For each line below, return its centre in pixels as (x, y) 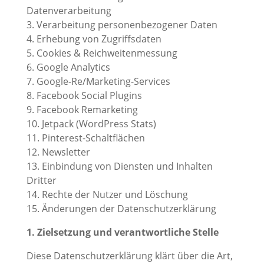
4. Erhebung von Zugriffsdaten (94, 39)
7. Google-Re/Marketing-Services (98, 82)
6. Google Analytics (68, 67)
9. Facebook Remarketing (82, 110)
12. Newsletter (58, 152)
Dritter (41, 181)
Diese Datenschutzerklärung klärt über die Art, (129, 256)
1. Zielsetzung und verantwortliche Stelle (122, 232)
